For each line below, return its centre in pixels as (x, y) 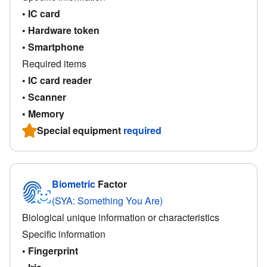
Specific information (64, 234)
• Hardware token (61, 30)
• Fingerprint (50, 250)
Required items (54, 63)
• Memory (43, 113)
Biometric (74, 184)
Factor (111, 184)
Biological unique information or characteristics (121, 217)
